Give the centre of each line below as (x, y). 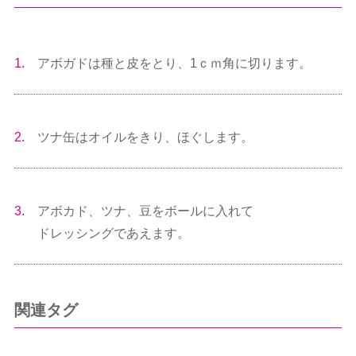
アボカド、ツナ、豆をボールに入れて (145, 211)
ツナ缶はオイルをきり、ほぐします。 (145, 137)
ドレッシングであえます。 (113, 233)
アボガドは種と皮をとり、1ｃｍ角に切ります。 (174, 63)
